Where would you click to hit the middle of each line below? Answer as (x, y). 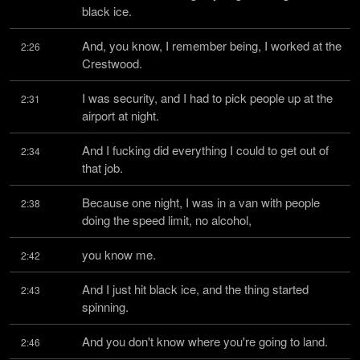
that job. (102, 168)
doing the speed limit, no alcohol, (167, 220)
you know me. (119, 254)
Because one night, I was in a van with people (201, 202)
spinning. (105, 307)
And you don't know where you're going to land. (205, 341)
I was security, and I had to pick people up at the (207, 98)
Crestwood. (112, 63)
